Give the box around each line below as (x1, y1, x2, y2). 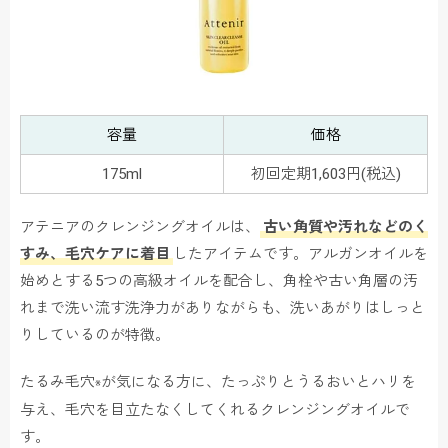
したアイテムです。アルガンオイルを (173, 245, 428, 264)
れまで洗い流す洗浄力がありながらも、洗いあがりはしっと (20, 299, 425, 318)
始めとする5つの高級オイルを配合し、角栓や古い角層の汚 (20, 272, 418, 291)
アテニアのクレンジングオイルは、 (20, 218, 260, 237)
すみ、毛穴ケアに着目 (20, 245, 170, 264)
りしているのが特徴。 (20, 326, 170, 345)
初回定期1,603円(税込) (250, 165, 401, 184)
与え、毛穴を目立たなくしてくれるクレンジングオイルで (20, 401, 410, 420)
